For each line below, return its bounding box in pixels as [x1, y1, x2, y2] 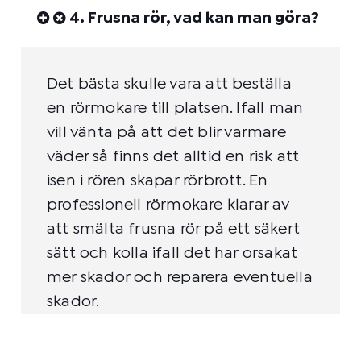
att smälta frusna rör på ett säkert [47, 222, 301, 236]
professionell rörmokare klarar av [47, 197, 290, 212]
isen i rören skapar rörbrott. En [47, 173, 268, 188]
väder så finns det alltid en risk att [47, 149, 300, 164]
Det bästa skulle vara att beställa [47, 77, 292, 91]
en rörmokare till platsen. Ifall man [47, 101, 304, 115]
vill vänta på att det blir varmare [47, 125, 286, 139]
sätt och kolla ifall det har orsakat [47, 246, 298, 260]
